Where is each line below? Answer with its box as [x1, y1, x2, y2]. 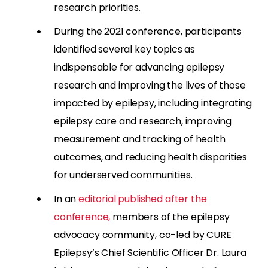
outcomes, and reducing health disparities [54, 150, 247, 164]
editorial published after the [78, 191, 207, 206]
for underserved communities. [54, 167, 193, 182]
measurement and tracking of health [54, 132, 226, 146]
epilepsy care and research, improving [54, 114, 232, 128]
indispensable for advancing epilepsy [54, 60, 225, 74]
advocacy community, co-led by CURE [54, 227, 232, 242]
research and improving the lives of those [54, 78, 246, 92]
